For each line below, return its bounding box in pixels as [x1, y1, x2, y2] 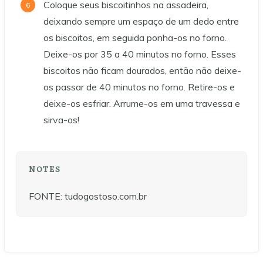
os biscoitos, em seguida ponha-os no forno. [43, 31, 227, 43]
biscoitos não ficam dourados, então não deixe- [43, 64, 241, 76]
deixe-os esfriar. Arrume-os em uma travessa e [43, 97, 240, 109]
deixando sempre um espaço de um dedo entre [43, 15, 239, 27]
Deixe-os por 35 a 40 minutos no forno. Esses [43, 48, 236, 60]
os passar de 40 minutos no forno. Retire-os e [43, 80, 235, 93]
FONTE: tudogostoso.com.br [29, 190, 147, 202]
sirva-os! [43, 113, 79, 126]
